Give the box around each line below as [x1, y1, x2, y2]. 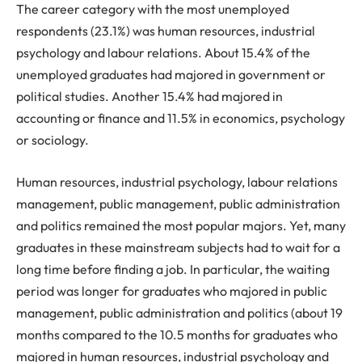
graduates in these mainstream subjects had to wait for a [16, 238, 340, 255]
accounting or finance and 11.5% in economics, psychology [16, 110, 345, 127]
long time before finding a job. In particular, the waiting [16, 260, 330, 277]
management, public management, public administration [16, 195, 340, 212]
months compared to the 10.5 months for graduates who [16, 326, 338, 343]
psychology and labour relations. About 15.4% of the [16, 44, 310, 61]
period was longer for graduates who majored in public [16, 282, 327, 299]
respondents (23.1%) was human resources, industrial [16, 23, 315, 40]
